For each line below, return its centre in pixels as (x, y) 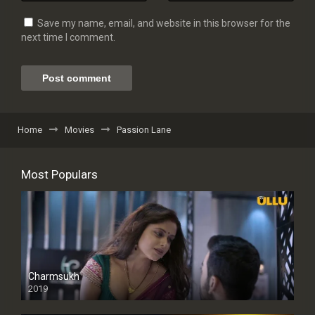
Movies (79, 129)
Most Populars (59, 174)
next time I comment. (68, 37)
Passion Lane (144, 129)
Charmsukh (54, 277)
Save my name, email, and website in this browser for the (164, 23)
